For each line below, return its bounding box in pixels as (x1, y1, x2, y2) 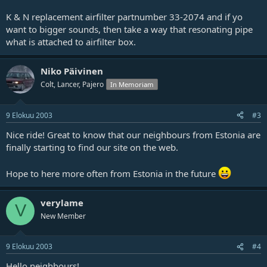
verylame (41, 196, 83, 209)
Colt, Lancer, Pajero (41, 79, 104, 89)
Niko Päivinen (41, 65, 103, 77)
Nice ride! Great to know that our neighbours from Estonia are (6, 128, 260, 141)
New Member (41, 210, 86, 221)
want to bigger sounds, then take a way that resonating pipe (6, 23, 253, 35)
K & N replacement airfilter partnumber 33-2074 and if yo (6, 11, 243, 23)
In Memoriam (110, 80, 154, 89)
